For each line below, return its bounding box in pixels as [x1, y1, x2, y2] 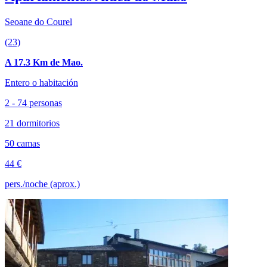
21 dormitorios [5, 117, 60, 128]
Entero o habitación [5, 77, 78, 88]
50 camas [5, 138, 40, 148]
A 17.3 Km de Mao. [5, 57, 83, 67]
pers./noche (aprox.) [5, 178, 80, 189]
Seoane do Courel [5, 16, 72, 27]
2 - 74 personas [5, 97, 62, 108]
